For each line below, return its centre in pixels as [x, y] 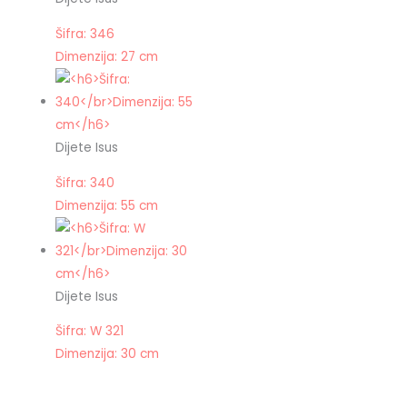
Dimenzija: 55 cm [107, 205]
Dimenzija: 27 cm [107, 57]
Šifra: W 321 [90, 332]
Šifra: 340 [85, 183]
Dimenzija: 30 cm [108, 354]
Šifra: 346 [85, 35]
